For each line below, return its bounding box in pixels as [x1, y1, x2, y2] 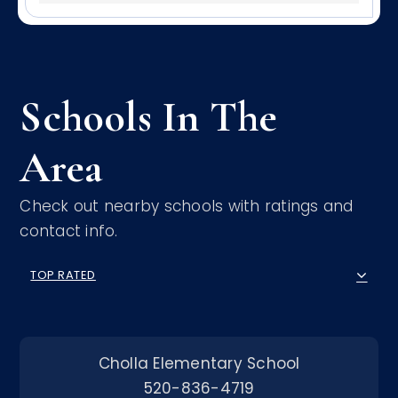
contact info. [20, 219, 118, 242]
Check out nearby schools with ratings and [20, 195, 354, 217]
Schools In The [20, 91, 278, 143]
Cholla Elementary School [98, 352, 300, 374]
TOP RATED [30, 267, 96, 284]
